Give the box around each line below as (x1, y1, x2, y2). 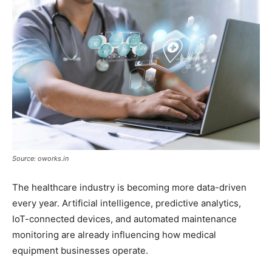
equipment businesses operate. (12, 245, 148, 257)
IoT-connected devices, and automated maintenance (12, 213, 237, 225)
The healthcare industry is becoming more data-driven (12, 182, 246, 194)
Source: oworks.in (12, 154, 69, 163)
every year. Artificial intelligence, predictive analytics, (12, 197, 241, 209)
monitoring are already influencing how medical (12, 229, 216, 241)
